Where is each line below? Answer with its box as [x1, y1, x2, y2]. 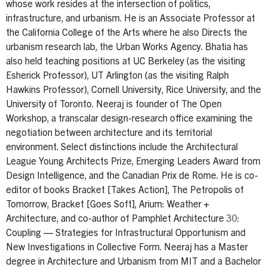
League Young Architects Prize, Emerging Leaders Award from [6, 157, 260, 167]
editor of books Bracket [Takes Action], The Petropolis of [6, 185, 244, 195]
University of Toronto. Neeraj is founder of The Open [6, 100, 222, 110]
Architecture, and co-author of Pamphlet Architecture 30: [6, 214, 240, 224]
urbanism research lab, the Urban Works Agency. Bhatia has [6, 42, 248, 52]
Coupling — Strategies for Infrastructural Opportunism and [6, 228, 246, 238]
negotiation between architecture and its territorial [6, 128, 212, 138]
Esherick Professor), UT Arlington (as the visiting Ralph [6, 71, 229, 81]
